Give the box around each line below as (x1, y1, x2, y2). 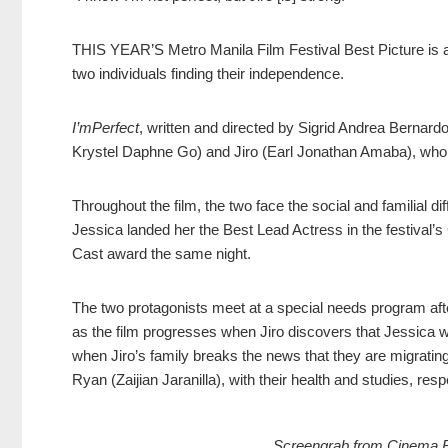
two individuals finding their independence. (72, 65, 344, 83)
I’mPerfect (72, 119, 139, 137)
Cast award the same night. (72, 245, 251, 263)
